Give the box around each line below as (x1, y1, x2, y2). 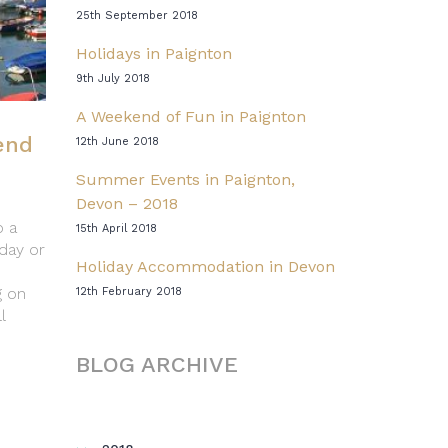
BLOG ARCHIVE (76, 352, 238, 378)
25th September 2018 (76, 9, 198, 23)
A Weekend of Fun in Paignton (76, 107, 306, 127)
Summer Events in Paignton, (76, 170, 295, 190)
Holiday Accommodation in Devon (76, 257, 335, 277)
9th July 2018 (76, 72, 150, 86)
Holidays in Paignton (76, 44, 232, 64)
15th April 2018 (76, 222, 157, 236)
